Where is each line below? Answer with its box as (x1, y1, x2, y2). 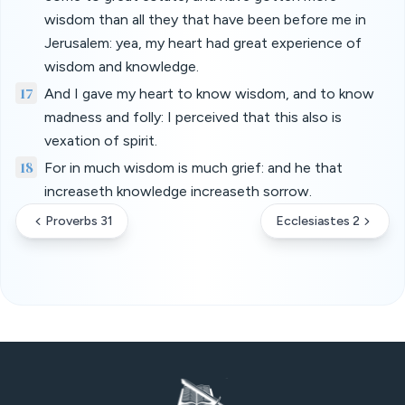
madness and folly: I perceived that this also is (44, 108, 342, 126)
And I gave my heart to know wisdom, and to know (44, 85, 374, 102)
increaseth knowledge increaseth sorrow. (44, 183, 312, 200)
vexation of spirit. (44, 132, 157, 149)
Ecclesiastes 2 (276, 213, 360, 229)
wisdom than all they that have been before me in (44, 11, 366, 28)
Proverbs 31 (45, 213, 113, 229)
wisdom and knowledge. (44, 58, 199, 75)
